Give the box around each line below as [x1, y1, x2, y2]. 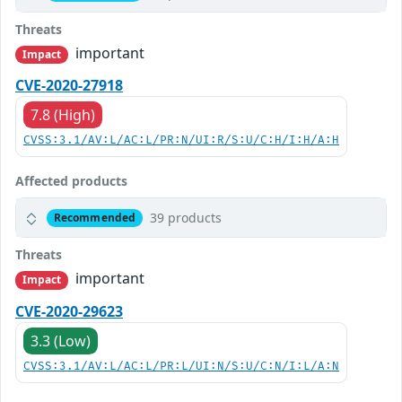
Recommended [53, 209, 136, 225]
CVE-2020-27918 [15, 75, 123, 96]
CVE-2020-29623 [15, 301, 123, 321]
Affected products [15, 172, 127, 190]
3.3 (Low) [31, 330, 91, 351]
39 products [149, 209, 222, 227]
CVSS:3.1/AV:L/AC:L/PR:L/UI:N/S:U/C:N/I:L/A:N [23, 359, 339, 373]
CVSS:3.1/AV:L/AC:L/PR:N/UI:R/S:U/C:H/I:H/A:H [23, 134, 339, 148]
